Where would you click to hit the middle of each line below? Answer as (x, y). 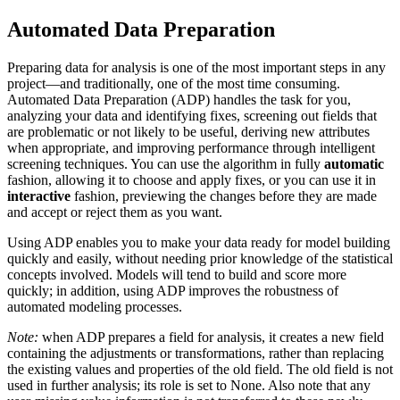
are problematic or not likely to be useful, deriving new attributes (188, 131)
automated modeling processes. (95, 306)
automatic (354, 163)
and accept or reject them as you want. (115, 212)
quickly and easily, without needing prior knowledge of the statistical (200, 258)
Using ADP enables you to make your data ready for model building (199, 242)
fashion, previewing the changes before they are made (225, 196)
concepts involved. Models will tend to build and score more (177, 274)
